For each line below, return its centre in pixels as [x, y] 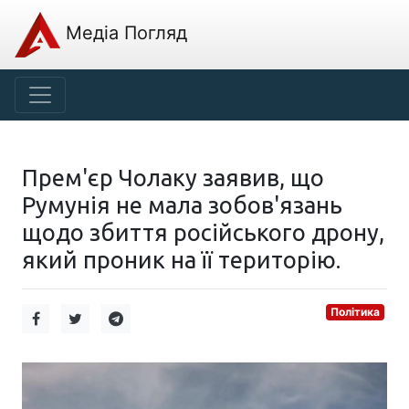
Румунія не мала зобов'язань [182, 205]
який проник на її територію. [181, 260]
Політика [356, 312]
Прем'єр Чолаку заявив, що [173, 178]
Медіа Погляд [124, 33]
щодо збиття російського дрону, [203, 232]
